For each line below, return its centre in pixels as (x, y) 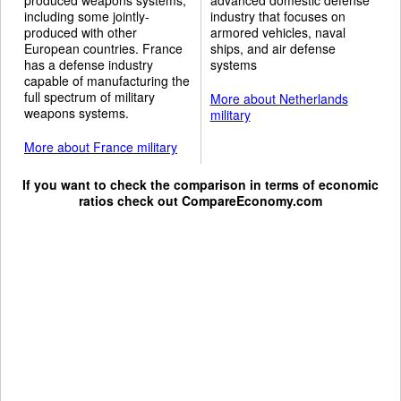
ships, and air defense (273, 48)
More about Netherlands (279, 98)
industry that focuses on (277, 16)
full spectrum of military (90, 96)
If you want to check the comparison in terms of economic (200, 184)
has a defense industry (89, 64)
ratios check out (130, 200)
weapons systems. (77, 112)
